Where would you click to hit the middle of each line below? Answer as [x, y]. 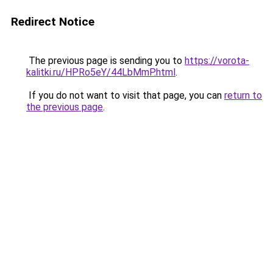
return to [243, 95]
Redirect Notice [53, 22]
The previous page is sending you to [105, 61]
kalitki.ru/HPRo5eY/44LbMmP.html [101, 72]
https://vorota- [217, 61]
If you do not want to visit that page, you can [125, 95]
